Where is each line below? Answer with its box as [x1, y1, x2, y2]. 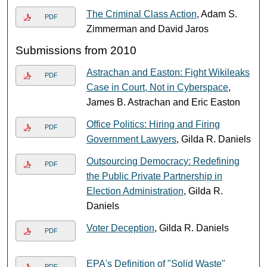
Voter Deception [86, 222, 154, 233]
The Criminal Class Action [86, 8, 197, 19]
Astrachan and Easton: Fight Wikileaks [86, 67, 250, 77]
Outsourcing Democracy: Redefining [86, 156, 240, 166]
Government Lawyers [86, 133, 176, 144]
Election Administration [86, 185, 184, 196]
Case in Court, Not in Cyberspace [86, 82, 228, 92]
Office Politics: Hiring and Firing [86, 119, 220, 129]
